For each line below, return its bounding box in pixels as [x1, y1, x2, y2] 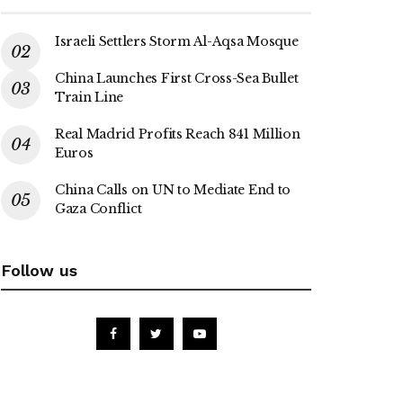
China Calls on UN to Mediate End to [55, 181, 291, 198]
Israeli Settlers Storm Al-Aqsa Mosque [55, 32, 299, 49]
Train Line [55, 88, 124, 105]
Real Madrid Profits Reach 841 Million [55, 125, 300, 142]
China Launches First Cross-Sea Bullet [55, 69, 299, 86]
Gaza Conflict [55, 200, 142, 217]
